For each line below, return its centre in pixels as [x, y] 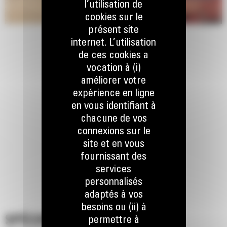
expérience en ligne [113, 94]
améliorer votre [113, 81]
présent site [113, 30]
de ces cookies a [113, 56]
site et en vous [113, 144]
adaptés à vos [113, 195]
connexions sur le [113, 132]
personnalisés [113, 182]
